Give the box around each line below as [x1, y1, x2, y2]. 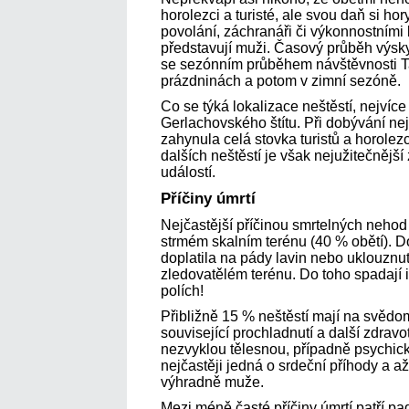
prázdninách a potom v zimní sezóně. [161, 72, 401, 89]
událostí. [161, 163, 215, 180]
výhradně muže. [161, 373, 264, 390]
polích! [161, 282, 204, 299]
